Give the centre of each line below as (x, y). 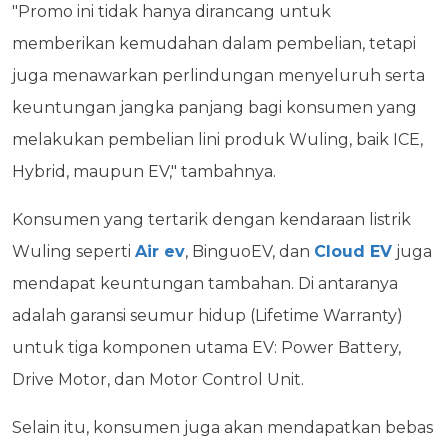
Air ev (160, 251)
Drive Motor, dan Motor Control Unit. (158, 379)
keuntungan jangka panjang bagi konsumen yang (214, 107)
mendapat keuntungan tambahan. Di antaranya (205, 283)
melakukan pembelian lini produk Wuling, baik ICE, (217, 139)
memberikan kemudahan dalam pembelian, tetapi (214, 43)
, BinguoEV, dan (249, 251)
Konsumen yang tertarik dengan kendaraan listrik (211, 219)
